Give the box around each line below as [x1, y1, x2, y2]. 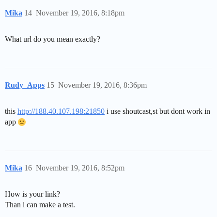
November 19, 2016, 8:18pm [36, 8, 124, 17]
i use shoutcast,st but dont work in [105, 107, 210, 115]
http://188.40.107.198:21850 [17, 107, 105, 115]
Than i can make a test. [5, 200, 75, 209]
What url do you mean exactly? [5, 34, 100, 43]
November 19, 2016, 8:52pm [36, 163, 124, 172]
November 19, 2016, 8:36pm [58, 80, 147, 89]
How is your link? [5, 189, 60, 198]
